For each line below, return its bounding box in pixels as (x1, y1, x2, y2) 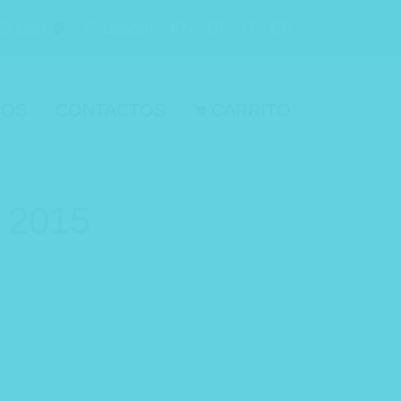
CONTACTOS (55, 100, 166, 121)
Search (102, 20, 153, 38)
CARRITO (211, 100, 291, 121)
